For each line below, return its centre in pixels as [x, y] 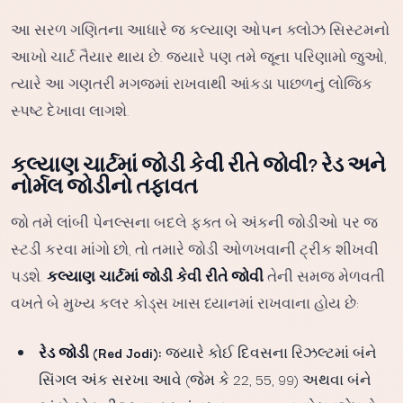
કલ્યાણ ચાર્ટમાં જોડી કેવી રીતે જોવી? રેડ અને [198, 163]
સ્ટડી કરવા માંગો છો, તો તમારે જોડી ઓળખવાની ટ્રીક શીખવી [195, 248]
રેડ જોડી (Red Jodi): [101, 352]
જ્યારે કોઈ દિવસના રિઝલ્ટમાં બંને [270, 352]
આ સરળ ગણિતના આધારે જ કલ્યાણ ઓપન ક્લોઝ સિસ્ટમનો [200, 29]
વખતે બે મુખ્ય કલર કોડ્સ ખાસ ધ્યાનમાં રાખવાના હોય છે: [185, 302]
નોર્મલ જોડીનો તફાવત [104, 185]
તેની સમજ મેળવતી [324, 275]
